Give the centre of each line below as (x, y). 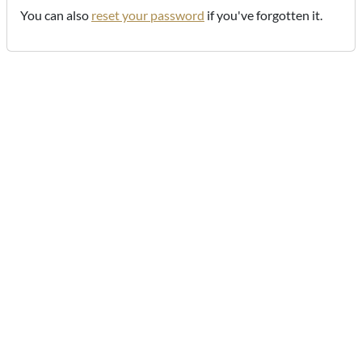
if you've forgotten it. (263, 15)
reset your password (148, 15)
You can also (56, 15)
